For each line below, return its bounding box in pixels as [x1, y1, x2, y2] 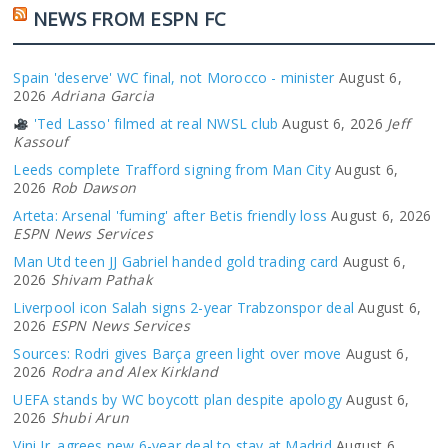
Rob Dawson [50, 178, 137, 198]
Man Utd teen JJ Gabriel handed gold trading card [13, 252, 339, 272]
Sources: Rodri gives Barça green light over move [13, 344, 342, 364]
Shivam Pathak [50, 270, 152, 290]
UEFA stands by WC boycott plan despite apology [13, 390, 343, 410]
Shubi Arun [50, 408, 130, 428]
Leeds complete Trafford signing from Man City [13, 160, 331, 180]
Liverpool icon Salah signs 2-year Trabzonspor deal [13, 298, 354, 318]
